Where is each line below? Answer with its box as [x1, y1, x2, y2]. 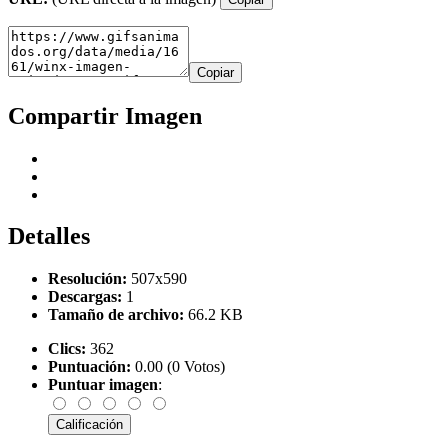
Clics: [48, 340, 86, 358]
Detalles [8, 223, 90, 250]
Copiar [197, 64, 234, 80]
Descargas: [48, 288, 122, 306]
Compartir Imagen [8, 102, 202, 129]
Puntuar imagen [48, 376, 158, 394]
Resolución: [48, 270, 127, 288]
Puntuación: [48, 358, 131, 376]
